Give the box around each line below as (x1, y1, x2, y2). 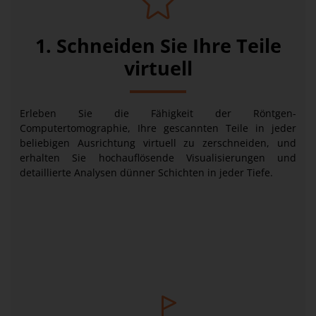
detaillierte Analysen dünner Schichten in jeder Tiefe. (20, 166, 273, 179)
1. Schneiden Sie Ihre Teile (35, 32, 281, 59)
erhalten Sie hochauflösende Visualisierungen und (20, 151, 296, 164)
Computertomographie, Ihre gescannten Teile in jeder (20, 121, 296, 135)
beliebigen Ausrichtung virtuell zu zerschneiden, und (20, 136, 296, 150)
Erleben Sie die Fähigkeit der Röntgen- (20, 107, 296, 120)
